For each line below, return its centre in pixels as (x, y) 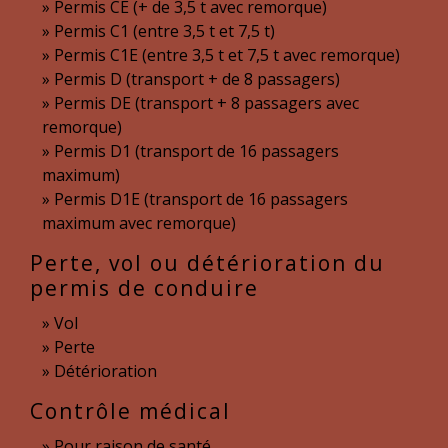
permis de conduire (144, 288)
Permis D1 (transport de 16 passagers (196, 151)
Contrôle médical (130, 411)
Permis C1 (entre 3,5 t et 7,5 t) (164, 31)
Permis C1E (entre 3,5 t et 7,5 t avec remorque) (227, 55)
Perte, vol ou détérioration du (207, 263)
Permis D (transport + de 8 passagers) (197, 79)
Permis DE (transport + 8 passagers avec (206, 103)
